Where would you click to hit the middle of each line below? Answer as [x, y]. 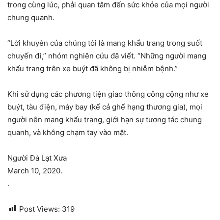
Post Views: [40, 209]
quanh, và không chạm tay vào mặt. [68, 132]
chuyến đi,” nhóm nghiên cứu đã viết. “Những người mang [107, 55]
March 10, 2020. [35, 170]
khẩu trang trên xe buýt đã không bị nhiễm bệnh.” [93, 68]
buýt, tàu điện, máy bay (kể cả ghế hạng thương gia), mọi [105, 107]
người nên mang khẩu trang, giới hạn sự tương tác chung [105, 119]
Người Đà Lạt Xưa [37, 158]
